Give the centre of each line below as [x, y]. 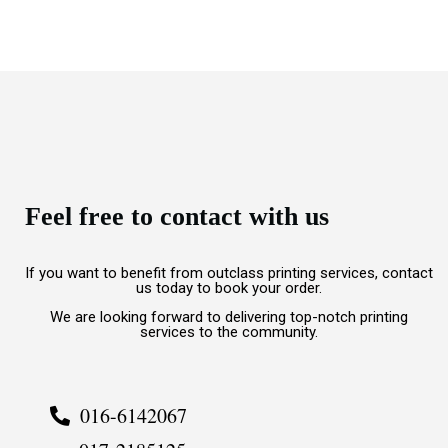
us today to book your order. [229, 287]
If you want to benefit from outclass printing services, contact [229, 272]
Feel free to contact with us [177, 216]
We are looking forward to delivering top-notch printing [229, 316]
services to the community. [229, 331]
